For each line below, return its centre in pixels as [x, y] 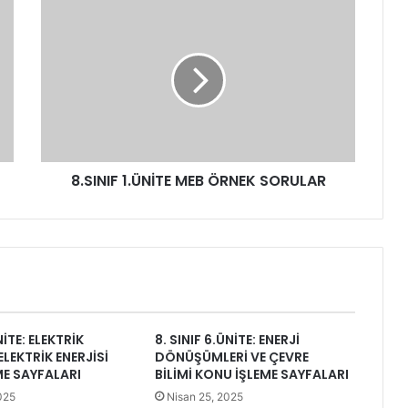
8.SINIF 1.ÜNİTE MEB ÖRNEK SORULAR [198, 181]
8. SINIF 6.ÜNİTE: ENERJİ [227, 340]
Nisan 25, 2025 [204, 397]
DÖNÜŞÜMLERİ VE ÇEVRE [231, 357]
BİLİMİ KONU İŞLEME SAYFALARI [251, 375]
